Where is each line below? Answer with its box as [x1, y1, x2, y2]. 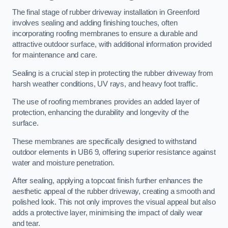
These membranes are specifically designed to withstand [12, 137, 197, 146]
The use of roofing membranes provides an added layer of [12, 98, 200, 106]
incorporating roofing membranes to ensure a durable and [12, 30, 198, 38]
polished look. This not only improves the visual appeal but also [12, 198, 216, 207]
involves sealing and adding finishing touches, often [12, 19, 178, 27]
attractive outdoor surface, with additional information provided [12, 40, 212, 49]
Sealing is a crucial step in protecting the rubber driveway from [12, 69, 213, 77]
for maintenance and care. [12, 51, 97, 60]
